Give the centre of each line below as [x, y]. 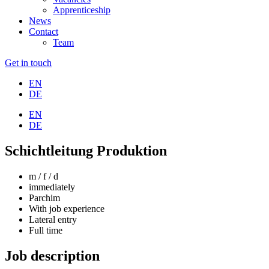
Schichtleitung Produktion [86, 150]
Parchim [44, 198]
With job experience [67, 208]
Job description [52, 255]
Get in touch [28, 63]
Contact [44, 32]
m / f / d [44, 176]
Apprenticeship [82, 10]
